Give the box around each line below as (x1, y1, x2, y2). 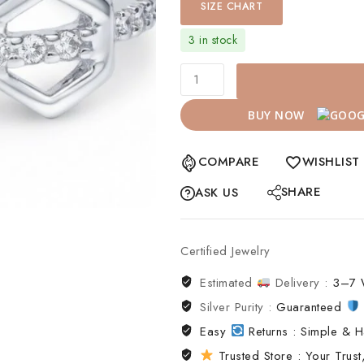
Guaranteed (276, 297, 346, 316)
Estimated (200, 273, 258, 292)
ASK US (195, 184, 238, 201)
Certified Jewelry (180, 241, 271, 260)
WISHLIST (301, 153, 360, 171)
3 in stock (188, 32, 237, 48)
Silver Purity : (200, 297, 277, 316)
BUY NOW (248, 107, 305, 123)
